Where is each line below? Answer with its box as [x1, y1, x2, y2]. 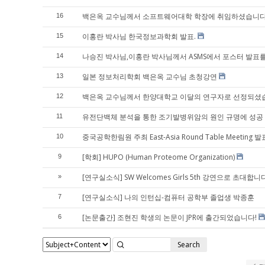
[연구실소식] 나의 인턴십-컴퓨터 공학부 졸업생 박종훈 [82, 192, 254, 202]
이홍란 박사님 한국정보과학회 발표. [82, 31, 196, 41]
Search [177, 239, 200, 250]
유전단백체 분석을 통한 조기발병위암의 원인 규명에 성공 [82, 112, 263, 122]
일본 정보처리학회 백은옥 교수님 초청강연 [82, 72, 217, 82]
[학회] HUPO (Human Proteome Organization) [82, 152, 235, 162]
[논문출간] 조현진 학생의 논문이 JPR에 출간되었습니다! [82, 212, 257, 222]
